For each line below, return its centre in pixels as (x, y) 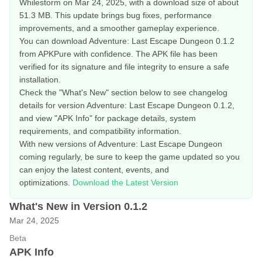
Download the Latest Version (125, 182)
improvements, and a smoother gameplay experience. (119, 28)
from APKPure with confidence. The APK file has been (118, 54)
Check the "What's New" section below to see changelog (123, 92)
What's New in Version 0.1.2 (78, 206)
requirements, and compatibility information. (100, 131)
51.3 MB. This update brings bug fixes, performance (116, 15)
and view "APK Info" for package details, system (108, 118)
